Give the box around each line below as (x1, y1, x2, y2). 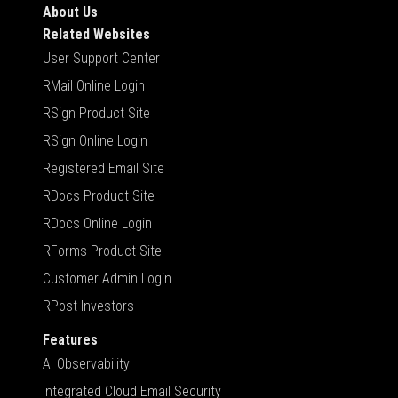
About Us (43, 3, 98, 20)
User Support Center (43, 49, 160, 67)
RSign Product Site (43, 104, 150, 122)
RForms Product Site (43, 242, 162, 259)
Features (43, 330, 98, 348)
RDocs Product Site (43, 187, 155, 204)
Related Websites (43, 25, 150, 43)
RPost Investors (43, 297, 134, 314)
